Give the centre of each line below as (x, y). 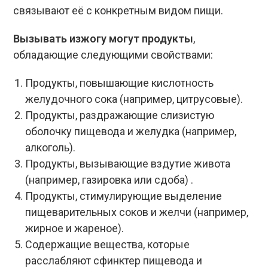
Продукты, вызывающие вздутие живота (128, 164)
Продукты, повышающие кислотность (120, 83)
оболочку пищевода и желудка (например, (131, 131)
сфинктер (117, 261)
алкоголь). (51, 147)
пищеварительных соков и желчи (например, (137, 212)
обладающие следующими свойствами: (113, 55)
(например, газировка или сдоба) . (109, 180)
